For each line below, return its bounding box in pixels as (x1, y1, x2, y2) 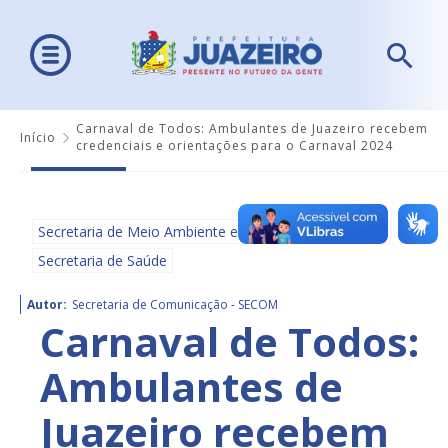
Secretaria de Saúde (38, 251, 167, 271)
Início (20, 128, 56, 146)
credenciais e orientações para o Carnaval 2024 (76, 137, 393, 155)
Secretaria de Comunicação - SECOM (72, 296, 278, 314)
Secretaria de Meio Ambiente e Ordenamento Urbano (38, 222, 385, 242)
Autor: (27, 296, 67, 314)
